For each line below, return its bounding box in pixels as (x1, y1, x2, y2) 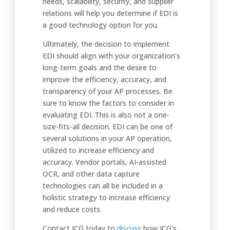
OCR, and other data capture (43, 169, 140, 179)
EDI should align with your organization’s (43, 51, 180, 61)
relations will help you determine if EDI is (43, 8, 178, 18)
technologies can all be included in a (43, 181, 163, 190)
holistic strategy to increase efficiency (43, 193, 170, 202)
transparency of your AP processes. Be (43, 86, 172, 96)
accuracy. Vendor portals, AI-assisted (43, 157, 166, 167)
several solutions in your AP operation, (43, 133, 172, 143)
